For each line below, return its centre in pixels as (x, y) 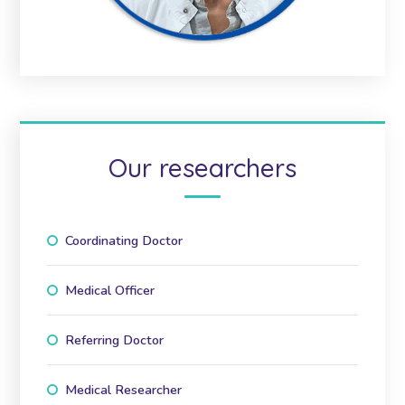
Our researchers (202, 167)
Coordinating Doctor (124, 240)
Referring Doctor (115, 339)
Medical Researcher (124, 389)
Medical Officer (110, 290)
